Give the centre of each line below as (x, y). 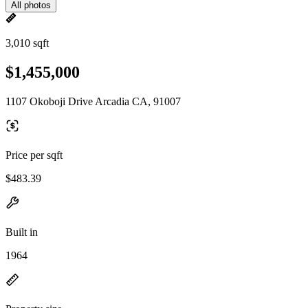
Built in (22, 232)
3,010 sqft (27, 43)
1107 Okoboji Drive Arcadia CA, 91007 (93, 101)
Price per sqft (34, 155)
